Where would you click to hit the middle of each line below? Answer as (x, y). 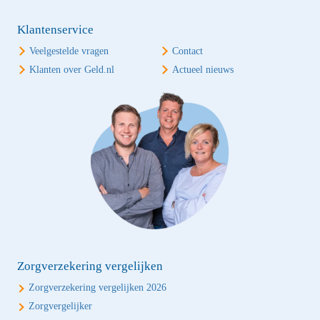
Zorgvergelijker (60, 306)
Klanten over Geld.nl (72, 70)
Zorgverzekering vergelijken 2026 (97, 287)
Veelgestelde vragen (69, 51)
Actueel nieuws (203, 70)
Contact (187, 51)
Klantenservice (55, 30)
